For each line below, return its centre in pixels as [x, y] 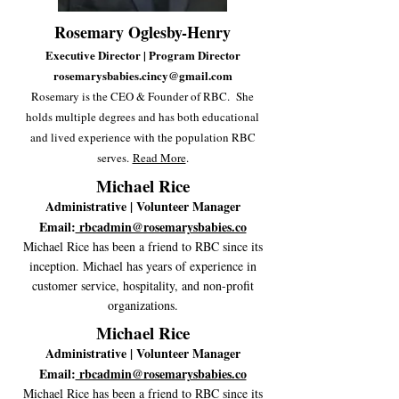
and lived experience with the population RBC [142, 137]
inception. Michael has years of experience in [142, 266]
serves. [114, 158]
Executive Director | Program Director [142, 55]
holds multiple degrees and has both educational [142, 117]
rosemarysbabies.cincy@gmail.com [142, 75]
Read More [159, 158]
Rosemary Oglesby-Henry [142, 32]
